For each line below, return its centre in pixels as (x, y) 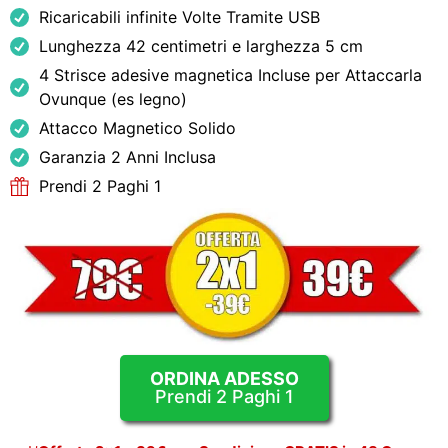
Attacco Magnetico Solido (137, 128)
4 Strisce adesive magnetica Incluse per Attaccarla (230, 75)
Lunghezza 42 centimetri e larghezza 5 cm (200, 46)
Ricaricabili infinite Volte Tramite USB (179, 17)
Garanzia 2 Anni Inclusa (127, 157)
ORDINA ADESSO (224, 378)
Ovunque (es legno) (112, 99)
